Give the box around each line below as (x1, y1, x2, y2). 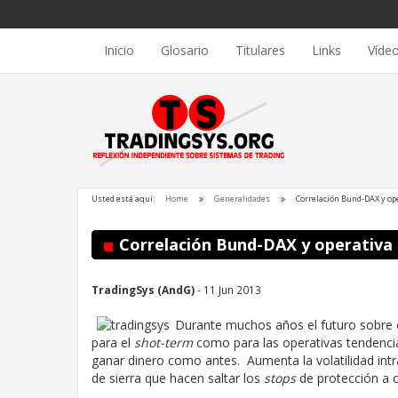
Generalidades (214, 193, 270, 204)
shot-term (134, 334, 193, 351)
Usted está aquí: (92, 193, 155, 204)
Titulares (235, 42, 285, 59)
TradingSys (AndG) (92, 283, 195, 297)
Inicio (104, 42, 134, 59)
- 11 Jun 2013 (195, 283, 261, 297)
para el (92, 334, 134, 351)
